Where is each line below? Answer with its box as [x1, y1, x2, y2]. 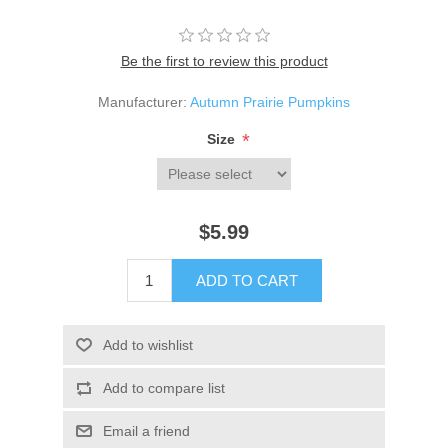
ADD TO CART [195, 272, 298, 290]
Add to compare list [102, 380, 225, 397]
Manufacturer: [98, 94, 187, 111]
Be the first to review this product [120, 53, 328, 70]
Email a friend [102, 423, 190, 440]
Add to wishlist [102, 337, 193, 354]
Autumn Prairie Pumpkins [190, 94, 350, 111]
